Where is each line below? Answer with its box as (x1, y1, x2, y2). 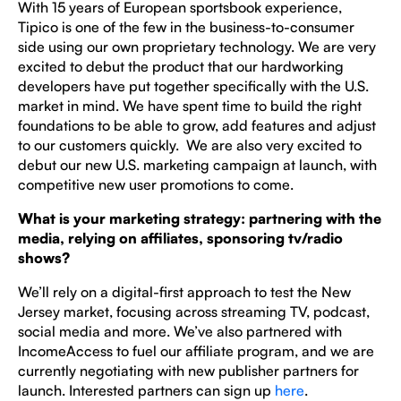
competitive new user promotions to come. (18, 175, 294, 193)
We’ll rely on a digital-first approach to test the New (18, 283, 351, 301)
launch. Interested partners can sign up (18, 381, 275, 399)
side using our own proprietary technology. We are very (18, 38, 376, 55)
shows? (18, 249, 70, 267)
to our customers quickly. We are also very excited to (18, 136, 362, 154)
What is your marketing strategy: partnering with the (18, 209, 381, 227)
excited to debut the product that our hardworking (18, 57, 344, 75)
